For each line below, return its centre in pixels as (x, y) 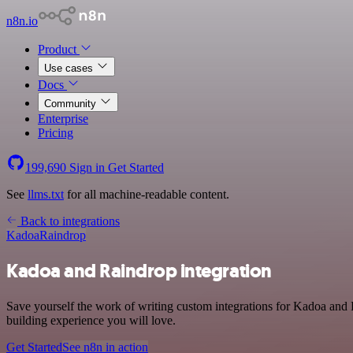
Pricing (56, 133)
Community (72, 104)
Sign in (87, 167)
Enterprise (63, 119)
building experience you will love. (91, 320)
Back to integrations (69, 221)
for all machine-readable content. (147, 194)
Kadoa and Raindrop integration (139, 271)
